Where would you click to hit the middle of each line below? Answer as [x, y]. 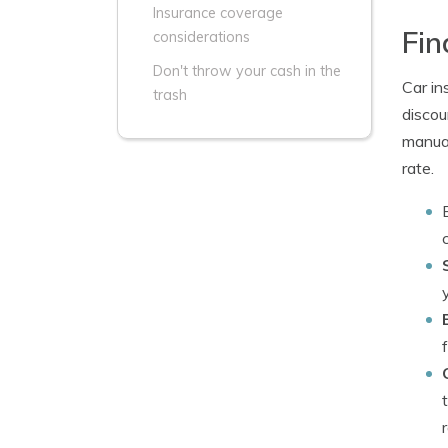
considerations [201, 37]
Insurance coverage [218, 13]
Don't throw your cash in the [247, 71]
